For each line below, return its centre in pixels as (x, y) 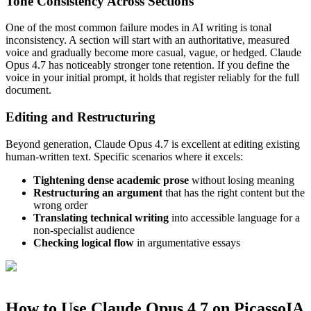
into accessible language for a (234, 217)
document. (28, 90)
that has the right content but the (234, 192)
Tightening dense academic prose (111, 180)
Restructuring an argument (98, 192)
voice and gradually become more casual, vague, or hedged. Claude (153, 53)
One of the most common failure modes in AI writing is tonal (138, 28)
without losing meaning (242, 180)
